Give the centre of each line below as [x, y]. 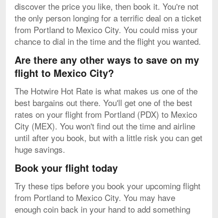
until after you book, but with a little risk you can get [109, 137]
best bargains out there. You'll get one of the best [103, 102]
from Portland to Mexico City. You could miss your [106, 29]
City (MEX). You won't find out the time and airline [105, 126]
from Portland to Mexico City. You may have [95, 197]
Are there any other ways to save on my [107, 59]
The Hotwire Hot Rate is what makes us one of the [106, 91]
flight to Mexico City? [64, 73]
